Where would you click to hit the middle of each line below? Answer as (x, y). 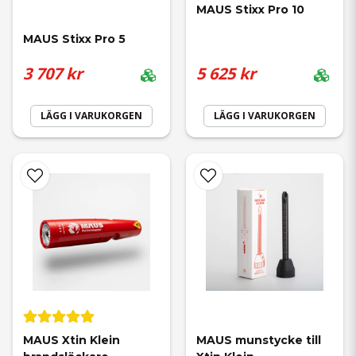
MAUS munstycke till (260, 340)
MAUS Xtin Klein (73, 340)
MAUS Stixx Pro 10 (250, 10)
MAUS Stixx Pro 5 (74, 39)
